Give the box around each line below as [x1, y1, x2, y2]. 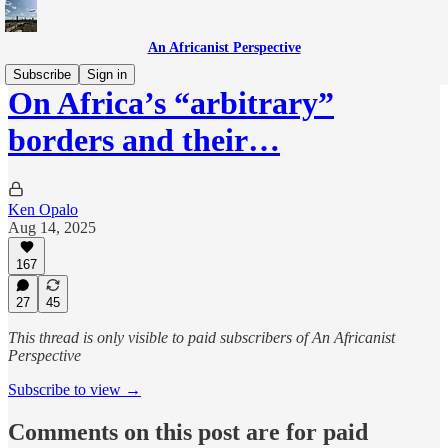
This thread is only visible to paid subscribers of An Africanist [8, 329, 395, 346]
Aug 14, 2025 [8, 218, 96, 236]
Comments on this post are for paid [8, 418, 368, 445]
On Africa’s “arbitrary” [8, 85, 334, 122]
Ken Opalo [8, 200, 78, 218]
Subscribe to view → [8, 381, 141, 398]
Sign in [87, 67, 127, 82]
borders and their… [8, 122, 280, 159]
